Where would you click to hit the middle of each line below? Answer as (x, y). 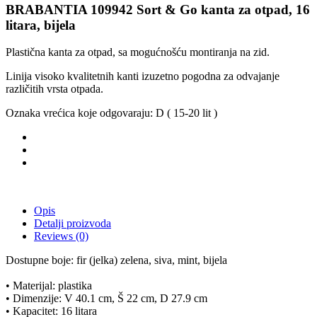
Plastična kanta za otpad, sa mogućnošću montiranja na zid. (138, 52)
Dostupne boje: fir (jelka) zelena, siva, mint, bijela (116, 260)
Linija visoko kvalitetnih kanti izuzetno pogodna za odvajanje (143, 76)
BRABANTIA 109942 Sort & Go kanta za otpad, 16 (158, 9)
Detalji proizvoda (73, 224)
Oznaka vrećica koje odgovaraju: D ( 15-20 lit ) (111, 113)
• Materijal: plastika (49, 286)
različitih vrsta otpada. (54, 89)
